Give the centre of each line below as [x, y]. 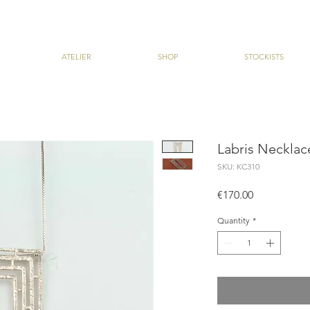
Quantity [234, 220]
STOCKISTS [264, 56]
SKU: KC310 [238, 166]
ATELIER [76, 56]
